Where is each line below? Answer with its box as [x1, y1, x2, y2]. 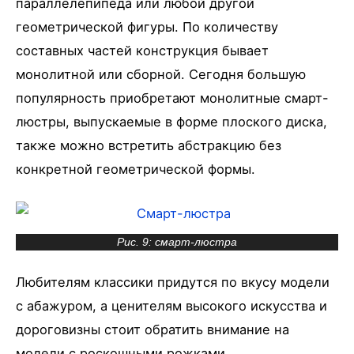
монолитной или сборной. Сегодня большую [16, 66, 306, 82]
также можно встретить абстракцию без [16, 137, 281, 153]
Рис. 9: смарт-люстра [117, 235, 237, 248]
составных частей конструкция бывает [16, 42, 269, 58]
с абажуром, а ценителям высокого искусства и [16, 297, 327, 314]
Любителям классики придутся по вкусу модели [16, 273, 330, 290]
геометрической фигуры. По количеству [16, 18, 278, 35]
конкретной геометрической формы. [16, 160, 255, 177]
